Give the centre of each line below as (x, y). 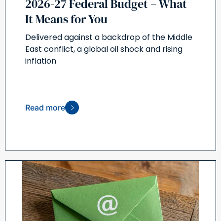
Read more (45, 108)
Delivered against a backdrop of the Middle (109, 37)
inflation (41, 61)
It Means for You (66, 19)
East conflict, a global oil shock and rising (104, 49)
